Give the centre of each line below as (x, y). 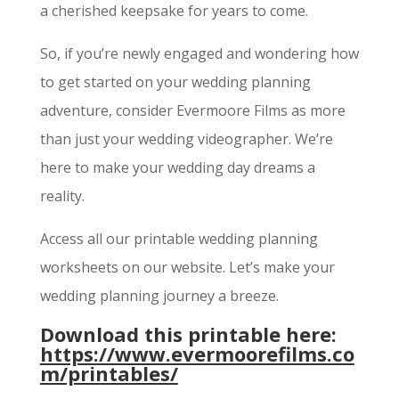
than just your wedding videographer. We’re (186, 139)
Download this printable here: (188, 334)
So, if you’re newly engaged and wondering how (199, 53)
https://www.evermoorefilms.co (197, 354)
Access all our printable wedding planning (179, 239)
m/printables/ (109, 373)
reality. (64, 196)
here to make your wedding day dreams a (177, 167)
